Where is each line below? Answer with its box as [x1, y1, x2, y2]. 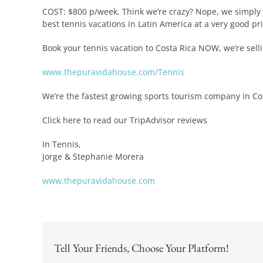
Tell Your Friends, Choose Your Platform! [54, 241, 229, 256]
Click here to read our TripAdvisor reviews [42, 114, 207, 126]
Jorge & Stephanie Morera [42, 151, 144, 162]
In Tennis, [42, 139, 81, 150]
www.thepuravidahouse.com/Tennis [42, 66, 184, 77]
